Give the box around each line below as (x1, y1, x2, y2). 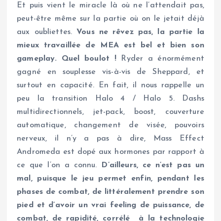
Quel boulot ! (61, 54, 116, 63)
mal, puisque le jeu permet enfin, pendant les (17, 174, 204, 183)
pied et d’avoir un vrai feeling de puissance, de (17, 201, 204, 209)
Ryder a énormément (116, 54, 204, 63)
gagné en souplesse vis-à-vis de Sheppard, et (17, 68, 204, 76)
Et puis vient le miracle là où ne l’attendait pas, (17, 1, 204, 9)
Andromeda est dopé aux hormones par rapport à (17, 147, 204, 156)
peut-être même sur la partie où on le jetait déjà (17, 14, 204, 23)
